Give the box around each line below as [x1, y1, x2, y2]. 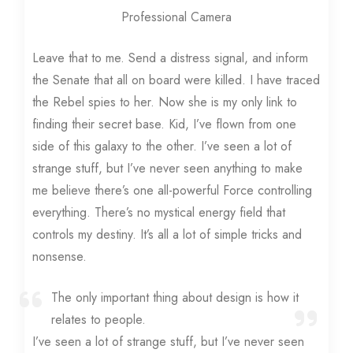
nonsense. [32, 247, 87, 266]
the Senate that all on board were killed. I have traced [32, 71, 321, 90]
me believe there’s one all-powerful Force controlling [32, 181, 313, 200]
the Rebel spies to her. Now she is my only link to [32, 93, 298, 112]
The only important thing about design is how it [51, 288, 299, 307]
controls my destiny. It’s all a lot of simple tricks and [32, 225, 303, 244]
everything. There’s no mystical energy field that [32, 203, 286, 222]
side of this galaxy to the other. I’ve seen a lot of [32, 137, 292, 156]
